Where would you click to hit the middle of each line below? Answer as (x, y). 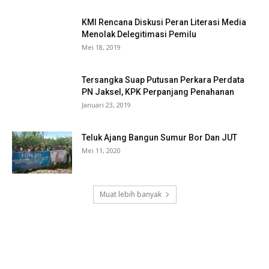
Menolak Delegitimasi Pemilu (139, 35)
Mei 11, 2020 (101, 151)
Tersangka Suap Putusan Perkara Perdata (163, 80)
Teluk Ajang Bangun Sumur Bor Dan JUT (159, 138)
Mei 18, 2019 (101, 47)
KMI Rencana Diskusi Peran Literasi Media (164, 23)
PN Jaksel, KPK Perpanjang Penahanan (158, 92)
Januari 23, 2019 (106, 105)
